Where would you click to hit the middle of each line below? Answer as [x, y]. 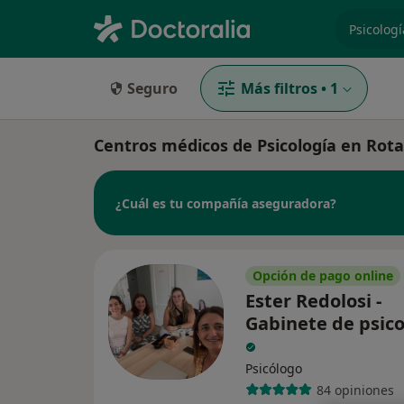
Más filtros [279, 88]
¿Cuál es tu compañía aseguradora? [226, 203]
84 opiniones [355, 390]
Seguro [152, 88]
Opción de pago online [323, 275]
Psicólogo [274, 368]
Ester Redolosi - [313, 301]
